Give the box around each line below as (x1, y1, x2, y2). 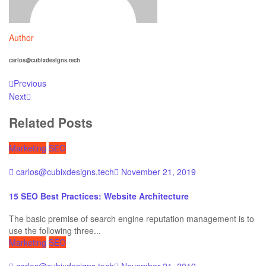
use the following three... (9, 224, 101, 237)
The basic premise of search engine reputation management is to (9, 213, 254, 225)
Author (9, 31, 34, 44)
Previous (14, 77, 46, 90)
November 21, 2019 (121, 165, 196, 178)
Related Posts (9, 113, 93, 132)
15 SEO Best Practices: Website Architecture (9, 189, 189, 202)
